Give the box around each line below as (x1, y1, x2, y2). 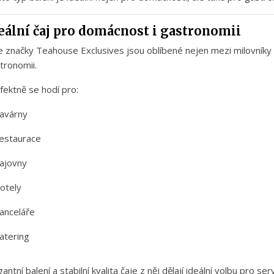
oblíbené (147, 44, 185, 57)
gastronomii (160, 23, 241, 39)
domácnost (78, 23, 152, 39)
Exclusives (81, 44, 127, 57)
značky (6, 44, 36, 57)
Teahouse (36, 44, 81, 57)
